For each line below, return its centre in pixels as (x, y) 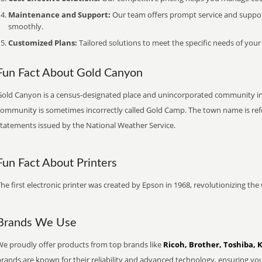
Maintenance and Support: (59, 15)
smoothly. (26, 26)
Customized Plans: (43, 43)
